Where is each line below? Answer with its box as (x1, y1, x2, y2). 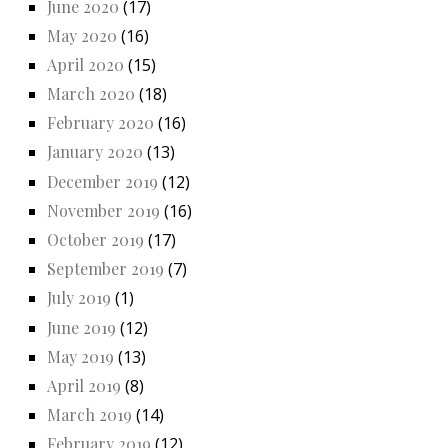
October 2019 (47, 229, 144, 251)
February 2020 (47, 112, 154, 134)
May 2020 (47, 24, 117, 46)
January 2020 (47, 141, 143, 163)
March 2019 (47, 404, 132, 426)
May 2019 (47, 345, 114, 367)
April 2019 (47, 374, 121, 396)
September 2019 (47, 258, 164, 280)
